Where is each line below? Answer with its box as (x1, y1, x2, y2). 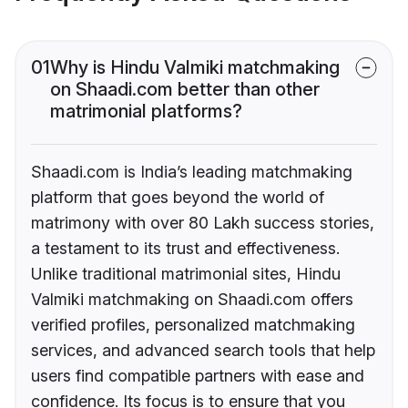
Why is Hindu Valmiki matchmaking (50, 56, 340, 79)
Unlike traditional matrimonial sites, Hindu (31, 264, 341, 284)
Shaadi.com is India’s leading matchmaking (31, 162, 352, 182)
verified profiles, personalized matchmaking (31, 315, 355, 335)
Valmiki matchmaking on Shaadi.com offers (31, 290, 353, 310)
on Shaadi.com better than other (50, 78, 320, 101)
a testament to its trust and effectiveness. (31, 239, 340, 259)
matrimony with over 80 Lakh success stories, (31, 213, 374, 233)
